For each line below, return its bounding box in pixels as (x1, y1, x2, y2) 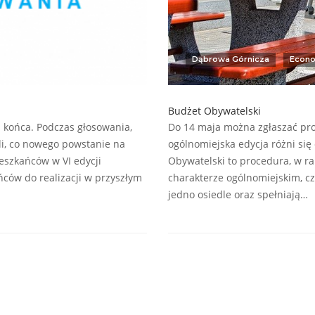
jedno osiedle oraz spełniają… (168, 187, 308, 201)
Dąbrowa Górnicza (192, 53, 269, 64)
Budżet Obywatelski (168, 103, 261, 117)
